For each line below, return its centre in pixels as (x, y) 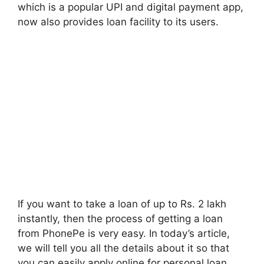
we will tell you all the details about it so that (123, 248)
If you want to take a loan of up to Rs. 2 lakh (122, 204)
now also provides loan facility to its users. (118, 22)
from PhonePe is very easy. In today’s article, (124, 233)
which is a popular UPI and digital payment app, (131, 7)
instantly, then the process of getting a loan (120, 218)
